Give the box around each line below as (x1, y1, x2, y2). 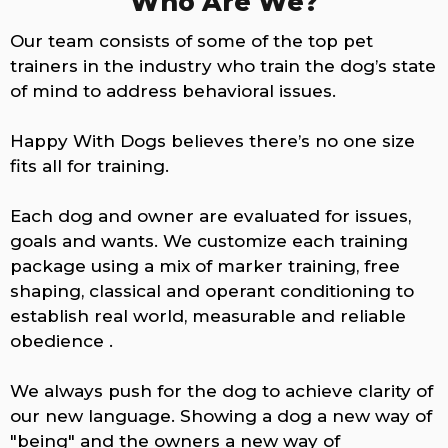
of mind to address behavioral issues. (10, 81, 336, 102)
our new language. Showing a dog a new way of (10, 406, 432, 427)
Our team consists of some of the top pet (10, 31, 373, 52)
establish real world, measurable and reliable (10, 306, 406, 327)
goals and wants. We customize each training (10, 231, 408, 252)
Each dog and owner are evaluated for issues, (10, 206, 411, 227)
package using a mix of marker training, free (10, 256, 400, 277)
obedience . (10, 331, 113, 352)
